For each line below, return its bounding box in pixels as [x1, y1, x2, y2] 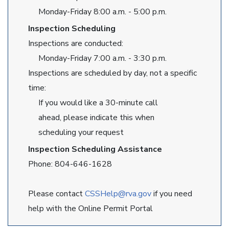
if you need [151, 188, 192, 199]
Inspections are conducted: [28, 38, 123, 49]
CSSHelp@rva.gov [85, 188, 151, 199]
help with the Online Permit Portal [28, 203, 153, 214]
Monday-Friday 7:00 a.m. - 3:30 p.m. [28, 53, 167, 64]
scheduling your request [28, 127, 124, 138]
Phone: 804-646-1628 [28, 158, 112, 170]
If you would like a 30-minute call [28, 97, 160, 108]
